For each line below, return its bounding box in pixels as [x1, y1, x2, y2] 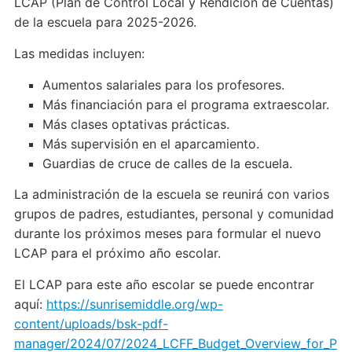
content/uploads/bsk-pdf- [13, 316, 168, 332]
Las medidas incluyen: [13, 46, 145, 62]
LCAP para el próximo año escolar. [13, 245, 221, 262]
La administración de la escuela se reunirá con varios [13, 186, 329, 203]
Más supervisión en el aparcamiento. [42, 136, 259, 152]
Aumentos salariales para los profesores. [42, 77, 284, 93]
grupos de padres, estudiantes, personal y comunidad [13, 206, 334, 222]
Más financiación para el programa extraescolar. [42, 97, 329, 113]
